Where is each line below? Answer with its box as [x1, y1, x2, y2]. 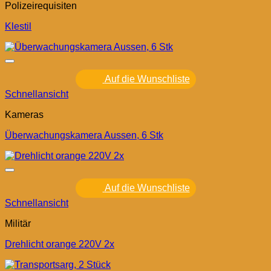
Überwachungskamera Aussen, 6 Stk [5, 130, 163, 141]
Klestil [5, 21, 31, 32]
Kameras [5, 109, 44, 120]
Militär [5, 218, 31, 229]
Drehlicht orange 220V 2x [5, 239, 114, 250]
